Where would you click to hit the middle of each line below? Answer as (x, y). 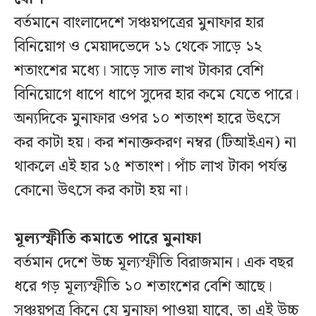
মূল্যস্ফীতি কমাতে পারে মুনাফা (108, 239)
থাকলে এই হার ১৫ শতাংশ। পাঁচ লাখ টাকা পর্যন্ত (151, 167)
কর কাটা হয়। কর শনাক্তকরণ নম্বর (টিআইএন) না (155, 143)
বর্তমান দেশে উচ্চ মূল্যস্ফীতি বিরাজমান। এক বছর (154, 263)
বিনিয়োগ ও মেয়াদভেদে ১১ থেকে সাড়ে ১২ (138, 47)
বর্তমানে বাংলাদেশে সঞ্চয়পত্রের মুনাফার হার (139, 23)
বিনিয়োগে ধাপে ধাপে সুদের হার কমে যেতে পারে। (157, 95)
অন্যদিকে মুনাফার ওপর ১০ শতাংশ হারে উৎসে (147, 119)
